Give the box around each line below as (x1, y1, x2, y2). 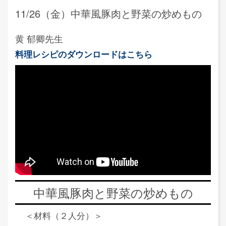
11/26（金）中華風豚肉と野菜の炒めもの (15, 6, 202, 21)
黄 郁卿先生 (15, 31, 63, 45)
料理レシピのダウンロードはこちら (15, 47, 152, 60)
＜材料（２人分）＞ (25, 209, 102, 221)
